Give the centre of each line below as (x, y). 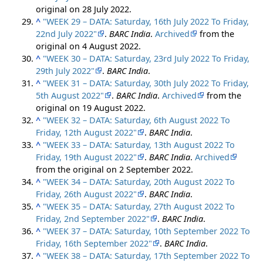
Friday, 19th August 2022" (87, 157)
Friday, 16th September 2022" (94, 243)
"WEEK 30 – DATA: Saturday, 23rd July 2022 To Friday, (146, 58)
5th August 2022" (70, 95)
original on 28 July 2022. (84, 9)
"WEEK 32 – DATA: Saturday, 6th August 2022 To (137, 120)
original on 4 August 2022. (89, 46)
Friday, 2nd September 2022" (93, 218)
